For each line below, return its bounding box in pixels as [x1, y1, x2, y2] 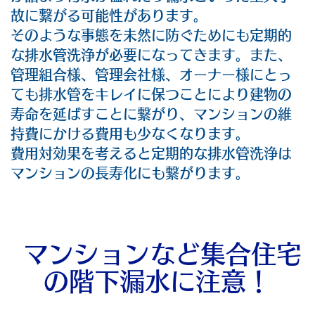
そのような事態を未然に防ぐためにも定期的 [11, 28, 292, 43]
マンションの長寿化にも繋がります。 [11, 166, 250, 181]
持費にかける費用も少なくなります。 [11, 127, 250, 141]
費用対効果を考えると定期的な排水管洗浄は [11, 146, 292, 161]
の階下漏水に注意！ [44, 269, 271, 295]
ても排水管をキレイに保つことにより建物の [11, 87, 292, 102]
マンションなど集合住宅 [13, 241, 302, 267]
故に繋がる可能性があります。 [11, 8, 207, 23]
